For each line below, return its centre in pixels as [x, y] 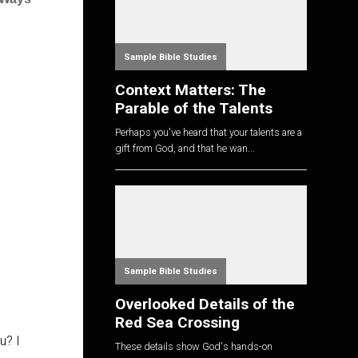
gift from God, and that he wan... [185, 149]
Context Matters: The [191, 89]
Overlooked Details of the [205, 304]
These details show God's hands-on [194, 347]
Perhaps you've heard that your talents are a [209, 133]
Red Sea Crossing [177, 322]
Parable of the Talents [194, 108]
